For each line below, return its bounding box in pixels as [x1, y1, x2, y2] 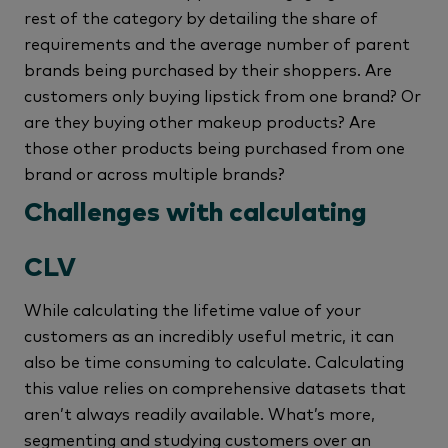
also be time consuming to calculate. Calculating [24, 349, 404, 372]
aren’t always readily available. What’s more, [24, 401, 375, 424]
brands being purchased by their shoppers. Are [24, 57, 392, 80]
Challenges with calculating [24, 199, 367, 226]
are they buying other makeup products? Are [24, 109, 376, 132]
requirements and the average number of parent [24, 31, 410, 54]
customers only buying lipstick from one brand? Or [24, 83, 421, 106]
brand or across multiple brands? [24, 161, 285, 184]
